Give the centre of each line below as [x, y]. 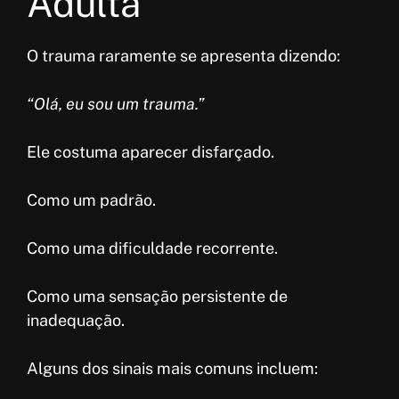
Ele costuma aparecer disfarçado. [151, 152]
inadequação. [76, 321]
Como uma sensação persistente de [157, 297]
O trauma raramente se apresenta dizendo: [183, 56]
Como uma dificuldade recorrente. [152, 248]
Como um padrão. [91, 200]
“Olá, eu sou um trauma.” [115, 104]
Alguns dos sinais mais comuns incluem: [172, 369]
